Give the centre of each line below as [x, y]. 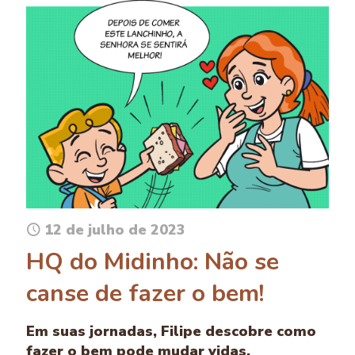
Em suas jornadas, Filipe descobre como [171, 332]
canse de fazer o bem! [145, 294]
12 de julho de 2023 [115, 230]
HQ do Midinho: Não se [153, 262]
